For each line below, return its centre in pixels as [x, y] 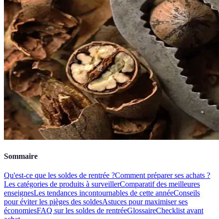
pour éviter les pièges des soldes [53, 202]
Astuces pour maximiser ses [145, 202]
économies [20, 211]
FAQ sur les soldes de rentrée [82, 211]
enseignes [19, 193]
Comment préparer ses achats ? [163, 175]
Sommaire [21, 156]
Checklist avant [180, 211]
